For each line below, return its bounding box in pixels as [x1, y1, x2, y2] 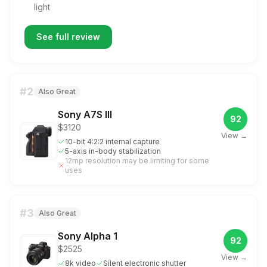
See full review [36, 32, 100, 42]
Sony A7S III [58, 108, 112, 120]
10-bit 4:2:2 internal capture [65, 137, 160, 146]
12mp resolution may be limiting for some [65, 156, 209, 165]
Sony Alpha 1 [58, 230, 117, 242]
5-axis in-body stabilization [65, 147, 161, 156]
